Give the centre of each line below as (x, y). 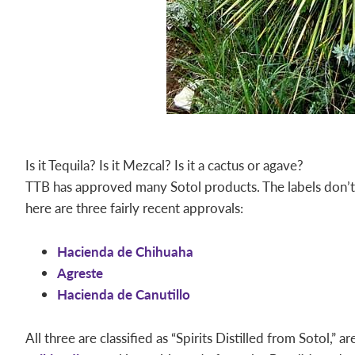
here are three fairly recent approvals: (134, 208)
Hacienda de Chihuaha (125, 251)
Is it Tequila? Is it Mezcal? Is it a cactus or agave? (164, 165)
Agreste (80, 273)
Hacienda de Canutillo (124, 294)
